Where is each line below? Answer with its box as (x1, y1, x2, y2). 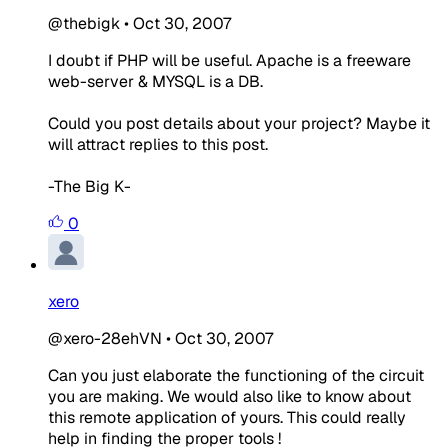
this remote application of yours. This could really (48, 406, 406, 428)
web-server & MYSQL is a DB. (48, 70, 263, 92)
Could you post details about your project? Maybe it (48, 112, 430, 134)
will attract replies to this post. (48, 133, 268, 155)
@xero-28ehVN (48, 327, 162, 349)
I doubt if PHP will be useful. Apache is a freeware (48, 49, 411, 71)
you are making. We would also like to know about (48, 385, 411, 407)
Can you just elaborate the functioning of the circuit (48, 364, 424, 386)
